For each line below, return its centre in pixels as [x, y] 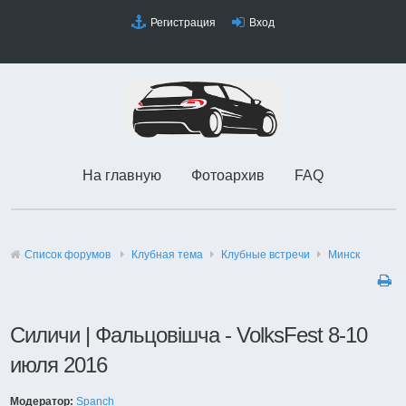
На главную [122, 175]
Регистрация [183, 23]
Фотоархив [228, 175]
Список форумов [68, 255]
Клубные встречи [266, 255]
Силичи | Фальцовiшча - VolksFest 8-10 [189, 335]
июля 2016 [59, 365]
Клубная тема [168, 255]
